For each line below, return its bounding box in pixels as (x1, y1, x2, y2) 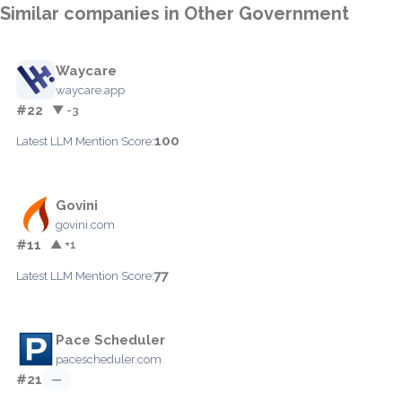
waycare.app (56, 83, 125, 97)
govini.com (56, 217, 115, 232)
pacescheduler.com (56, 352, 162, 366)
